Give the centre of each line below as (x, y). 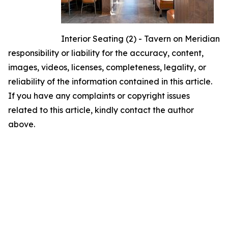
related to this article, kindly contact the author (101, 110)
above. (22, 124)
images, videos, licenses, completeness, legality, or (107, 67)
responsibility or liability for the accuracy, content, (106, 53)
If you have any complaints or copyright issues (99, 95)
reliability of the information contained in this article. (110, 81)
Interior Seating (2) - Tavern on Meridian (140, 38)
